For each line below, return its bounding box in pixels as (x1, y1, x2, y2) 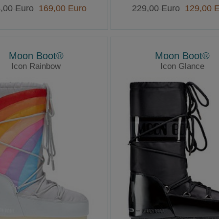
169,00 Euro (33, 3, 87, 13)
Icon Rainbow (11, 62, 61, 71)
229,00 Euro (131, 3, 180, 13)
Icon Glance (160, 62, 204, 71)
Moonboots (165, 73, 200, 81)
